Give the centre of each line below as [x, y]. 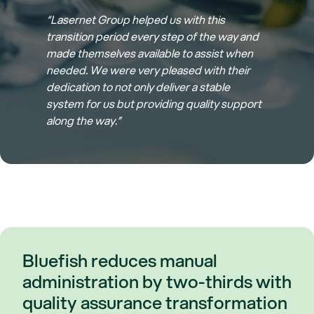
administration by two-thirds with [157, 281]
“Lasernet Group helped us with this [136, 19]
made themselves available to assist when [150, 53]
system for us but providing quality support [154, 103]
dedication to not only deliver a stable [138, 86]
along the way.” [84, 120]
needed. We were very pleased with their [149, 69]
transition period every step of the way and [153, 36]
